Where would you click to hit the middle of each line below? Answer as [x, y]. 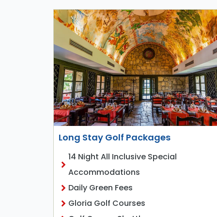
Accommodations [104, 172]
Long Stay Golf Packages [114, 138]
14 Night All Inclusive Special [122, 157]
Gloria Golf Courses [107, 203]
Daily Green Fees [100, 188]
